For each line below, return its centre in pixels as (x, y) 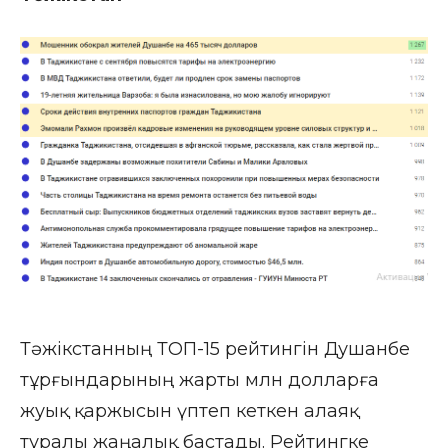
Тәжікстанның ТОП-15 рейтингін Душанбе (215, 349)
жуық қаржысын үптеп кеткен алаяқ (189, 411)
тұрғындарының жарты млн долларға (199, 380)
